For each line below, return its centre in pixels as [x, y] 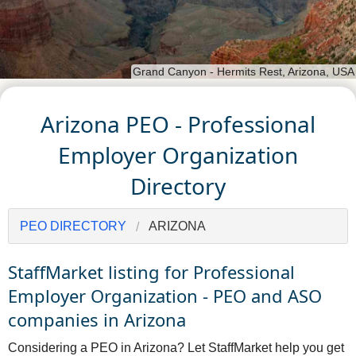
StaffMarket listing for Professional [151, 272]
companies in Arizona [97, 320]
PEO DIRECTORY [73, 226]
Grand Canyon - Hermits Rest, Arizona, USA [244, 71]
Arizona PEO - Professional [178, 124]
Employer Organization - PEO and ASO [165, 296]
